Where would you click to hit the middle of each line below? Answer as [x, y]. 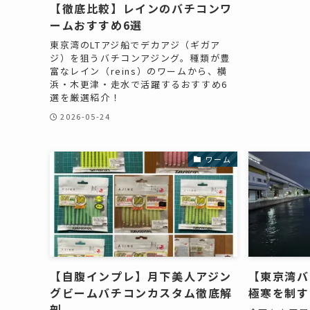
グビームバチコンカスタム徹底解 [142, 293]
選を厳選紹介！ [85, 97]
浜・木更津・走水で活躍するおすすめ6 [139, 84]
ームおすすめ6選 [96, 25]
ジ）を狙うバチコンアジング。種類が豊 [140, 57]
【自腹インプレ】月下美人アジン [141, 276]
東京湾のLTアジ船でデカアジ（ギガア [135, 44]
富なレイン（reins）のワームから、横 [139, 71]
